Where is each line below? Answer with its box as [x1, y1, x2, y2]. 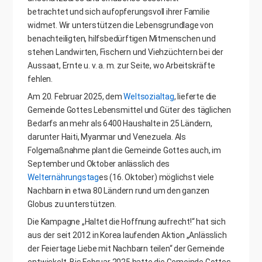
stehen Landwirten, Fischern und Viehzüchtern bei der [27, 47, 224, 57]
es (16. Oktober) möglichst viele [99, 173, 214, 182]
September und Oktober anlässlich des [27, 159, 170, 169]
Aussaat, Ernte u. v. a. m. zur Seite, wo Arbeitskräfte [27, 61, 215, 71]
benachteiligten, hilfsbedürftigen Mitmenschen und [27, 34, 216, 44]
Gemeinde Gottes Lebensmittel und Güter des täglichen [27, 105, 232, 115]
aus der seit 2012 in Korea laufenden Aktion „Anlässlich [27, 230, 227, 240]
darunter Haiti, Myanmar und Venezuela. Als [27, 132, 187, 142]
